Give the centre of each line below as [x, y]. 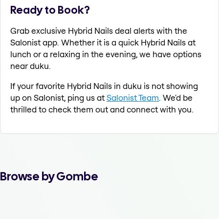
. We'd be [176, 98]
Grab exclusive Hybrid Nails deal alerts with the [99, 31]
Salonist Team [133, 98]
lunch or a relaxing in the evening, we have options [106, 54]
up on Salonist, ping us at [58, 98]
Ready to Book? [50, 10]
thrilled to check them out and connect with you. [102, 109]
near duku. [31, 66]
